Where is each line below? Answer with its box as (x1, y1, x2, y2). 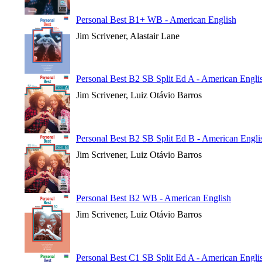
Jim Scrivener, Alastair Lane (76, 31, 180, 41)
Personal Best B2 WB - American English (76, 193, 231, 203)
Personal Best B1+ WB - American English (76, 15, 236, 25)
